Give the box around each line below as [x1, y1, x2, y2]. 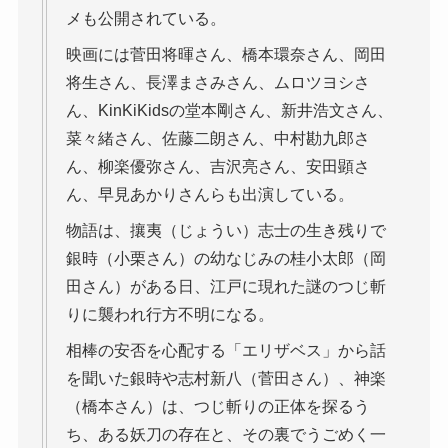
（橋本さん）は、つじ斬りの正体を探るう [65, 398, 370, 416]
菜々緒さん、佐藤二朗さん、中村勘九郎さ [65, 130, 370, 148]
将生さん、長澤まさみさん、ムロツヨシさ [65, 74, 370, 92]
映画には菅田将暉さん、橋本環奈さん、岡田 [65, 46, 386, 64]
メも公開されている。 [65, 10, 226, 28]
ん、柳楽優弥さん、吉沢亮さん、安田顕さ [65, 158, 370, 176]
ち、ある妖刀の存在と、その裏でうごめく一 [65, 426, 386, 444]
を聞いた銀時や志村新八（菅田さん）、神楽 [65, 370, 386, 388]
